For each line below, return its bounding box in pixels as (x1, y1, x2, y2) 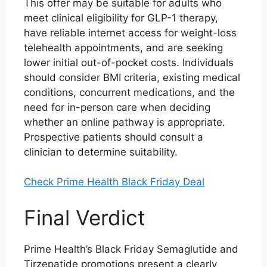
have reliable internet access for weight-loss (24, 26, 237, 39)
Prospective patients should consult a (24, 131, 203, 143)
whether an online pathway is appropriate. (24, 116, 225, 128)
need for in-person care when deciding (24, 101, 210, 113)
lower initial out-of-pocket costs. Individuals (24, 56, 234, 69)
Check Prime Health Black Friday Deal (24, 176, 204, 188)
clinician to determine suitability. (24, 145, 178, 158)
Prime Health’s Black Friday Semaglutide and (24, 243, 238, 255)
